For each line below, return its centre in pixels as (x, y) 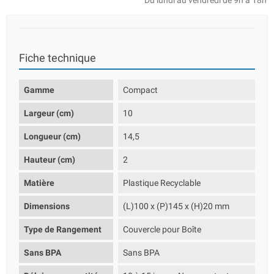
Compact (141, 90)
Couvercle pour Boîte (162, 229)
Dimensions (47, 206)
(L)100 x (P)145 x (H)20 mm (176, 206)
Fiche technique (57, 58)
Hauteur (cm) (50, 160)
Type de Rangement (63, 229)
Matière (39, 183)
